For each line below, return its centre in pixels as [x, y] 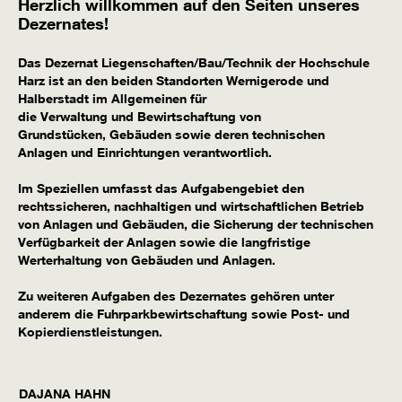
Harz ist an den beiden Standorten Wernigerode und [174, 81]
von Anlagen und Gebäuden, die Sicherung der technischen [196, 224]
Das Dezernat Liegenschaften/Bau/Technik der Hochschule [194, 63]
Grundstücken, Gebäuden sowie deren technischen [171, 135]
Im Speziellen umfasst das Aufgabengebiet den [161, 188]
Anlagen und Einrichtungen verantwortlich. [147, 153]
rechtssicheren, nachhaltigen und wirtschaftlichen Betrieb [191, 206]
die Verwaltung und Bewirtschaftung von [140, 117]
